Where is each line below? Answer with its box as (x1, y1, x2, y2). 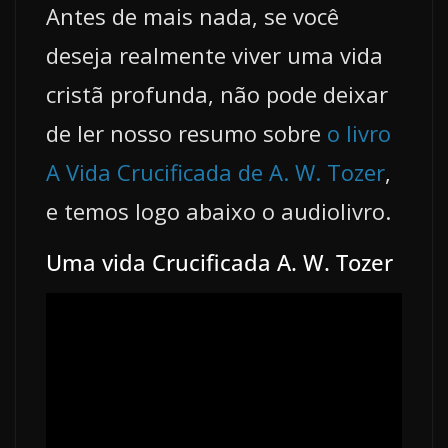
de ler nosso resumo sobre (46, 118, 327, 149)
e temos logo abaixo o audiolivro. (46, 196, 391, 227)
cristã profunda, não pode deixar (46, 79, 388, 110)
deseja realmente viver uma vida (46, 40, 383, 71)
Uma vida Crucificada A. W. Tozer (46, 247, 393, 278)
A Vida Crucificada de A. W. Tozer (46, 157, 385, 188)
